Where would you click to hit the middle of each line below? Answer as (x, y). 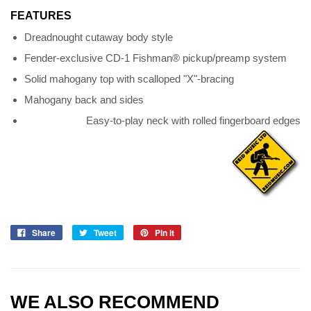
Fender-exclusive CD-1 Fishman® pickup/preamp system (155, 58)
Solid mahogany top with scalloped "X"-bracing (129, 79)
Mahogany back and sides (84, 100)
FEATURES (41, 16)
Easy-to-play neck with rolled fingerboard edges (193, 121)
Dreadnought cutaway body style (99, 37)
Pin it (165, 233)
